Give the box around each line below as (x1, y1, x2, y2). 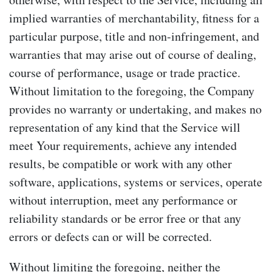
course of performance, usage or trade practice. (9, 64, 240, 81)
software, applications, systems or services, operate (9, 173, 262, 190)
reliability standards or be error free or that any (9, 209, 241, 226)
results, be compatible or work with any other (9, 155, 232, 172)
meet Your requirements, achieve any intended (9, 137, 237, 154)
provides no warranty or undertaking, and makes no (9, 100, 262, 117)
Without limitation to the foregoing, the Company (9, 82, 254, 99)
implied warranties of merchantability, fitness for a (9, 9, 259, 26)
